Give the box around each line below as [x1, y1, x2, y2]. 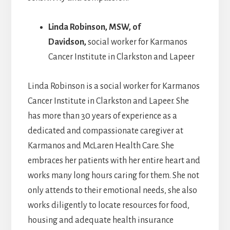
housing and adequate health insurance [27, 216, 174, 225]
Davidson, [48, 37, 88, 47]
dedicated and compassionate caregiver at [27, 126, 183, 136]
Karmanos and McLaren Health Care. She [27, 141, 174, 151]
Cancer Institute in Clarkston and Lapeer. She [27, 97, 189, 106]
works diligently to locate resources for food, [27, 201, 189, 210]
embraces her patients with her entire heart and [27, 156, 200, 166]
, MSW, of [105, 23, 141, 32]
